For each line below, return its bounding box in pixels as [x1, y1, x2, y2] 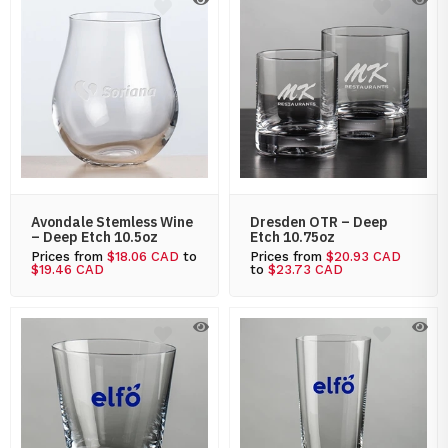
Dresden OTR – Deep [250, 213, 388, 231]
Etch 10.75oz [250, 228, 335, 246]
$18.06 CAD [107, 249, 179, 264]
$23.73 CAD [268, 262, 343, 277]
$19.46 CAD [31, 262, 104, 277]
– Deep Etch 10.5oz [31, 228, 158, 246]
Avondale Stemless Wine [31, 213, 193, 231]
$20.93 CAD [326, 249, 401, 264]
